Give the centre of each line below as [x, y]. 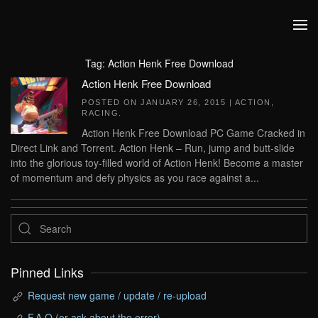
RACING [100, 113]
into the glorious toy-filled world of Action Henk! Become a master [157, 163]
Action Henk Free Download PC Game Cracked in [193, 133]
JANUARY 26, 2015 [183, 102]
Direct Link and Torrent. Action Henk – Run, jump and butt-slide [153, 148]
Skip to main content [78, 39]
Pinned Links [47, 272]
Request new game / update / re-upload [117, 295]
